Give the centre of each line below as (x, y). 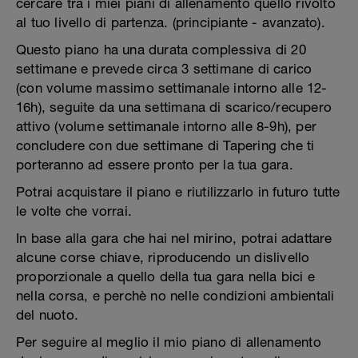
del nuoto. (47, 315)
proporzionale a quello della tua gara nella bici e (166, 276)
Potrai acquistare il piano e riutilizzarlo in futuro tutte (178, 192)
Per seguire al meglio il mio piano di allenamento (169, 342)
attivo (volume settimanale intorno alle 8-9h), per (167, 126)
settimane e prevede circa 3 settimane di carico (164, 69)
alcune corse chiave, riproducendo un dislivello (163, 257)
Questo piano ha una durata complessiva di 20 (161, 50)
